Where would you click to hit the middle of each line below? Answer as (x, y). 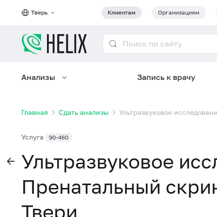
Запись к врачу (166, 77)
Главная (35, 112)
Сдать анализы (84, 112)
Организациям (179, 12)
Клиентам (122, 12)
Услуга (33, 137)
